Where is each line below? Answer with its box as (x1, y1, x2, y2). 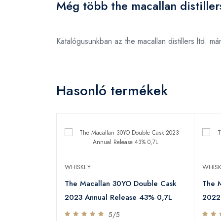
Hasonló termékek (56, 80, 168, 101)
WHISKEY (65, 162, 91, 172)
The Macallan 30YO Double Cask (65, 178, 177, 189)
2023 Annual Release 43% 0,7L (65, 192, 172, 203)
